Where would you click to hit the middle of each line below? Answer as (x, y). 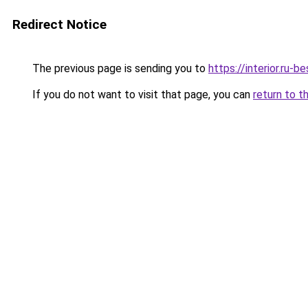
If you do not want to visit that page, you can (141, 95)
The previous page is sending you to (119, 68)
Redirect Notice (59, 24)
